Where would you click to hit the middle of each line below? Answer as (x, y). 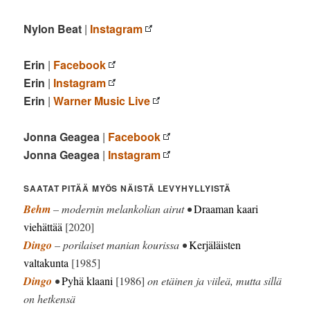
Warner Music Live (102, 101)
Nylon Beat (53, 29)
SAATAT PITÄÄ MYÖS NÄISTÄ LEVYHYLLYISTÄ (128, 189)
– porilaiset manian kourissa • (121, 245)
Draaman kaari (226, 209)
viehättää (43, 227)
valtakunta (46, 263)
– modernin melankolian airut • (122, 209)
